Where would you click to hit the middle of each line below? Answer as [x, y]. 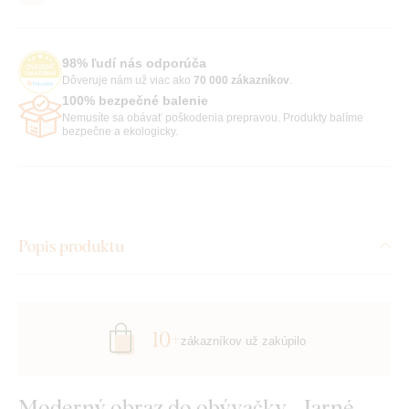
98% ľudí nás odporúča [134, 63]
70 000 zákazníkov [241, 80]
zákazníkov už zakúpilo [243, 341]
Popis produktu [71, 245]
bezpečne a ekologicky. [121, 131]
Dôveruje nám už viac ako [128, 80]
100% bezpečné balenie [135, 100]
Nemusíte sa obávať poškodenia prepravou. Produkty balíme [213, 117]
